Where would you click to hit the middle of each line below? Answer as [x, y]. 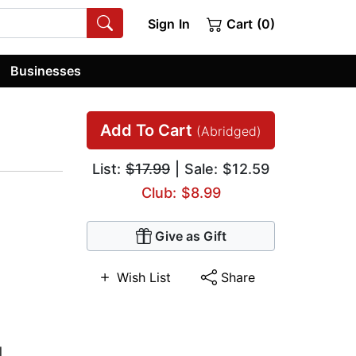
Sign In [168, 24]
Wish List [144, 278]
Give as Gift [190, 236]
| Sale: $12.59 [220, 169]
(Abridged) [229, 132]
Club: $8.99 [181, 193]
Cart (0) [249, 24]
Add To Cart [148, 131]
